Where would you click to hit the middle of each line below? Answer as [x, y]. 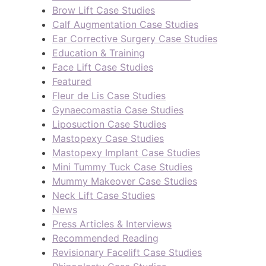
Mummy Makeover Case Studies [125, 181]
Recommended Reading [105, 238]
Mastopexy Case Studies [108, 138]
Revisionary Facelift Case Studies [127, 252]
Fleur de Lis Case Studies [109, 95]
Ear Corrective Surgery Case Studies [135, 38]
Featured [72, 81]
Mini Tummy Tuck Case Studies [122, 167]
